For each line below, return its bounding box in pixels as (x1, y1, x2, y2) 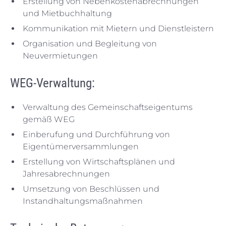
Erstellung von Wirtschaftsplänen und (23, 156, 175, 166)
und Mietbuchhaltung (23, 8, 112, 18)
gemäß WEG (23, 114, 75, 124)
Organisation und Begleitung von (23, 38, 157, 48)
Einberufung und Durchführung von (23, 129, 170, 139)
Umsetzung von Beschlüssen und (23, 184, 159, 194)
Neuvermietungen (23, 50, 98, 61)
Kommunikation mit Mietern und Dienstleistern (23, 23, 214, 33)
